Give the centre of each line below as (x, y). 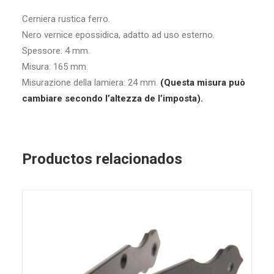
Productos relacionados (102, 159)
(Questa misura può (203, 83)
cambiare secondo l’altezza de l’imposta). (113, 98)
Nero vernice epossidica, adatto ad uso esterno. (118, 35)
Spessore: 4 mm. (56, 51)
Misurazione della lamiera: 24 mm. (91, 83)
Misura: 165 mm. (55, 67)
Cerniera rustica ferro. (66, 19)
